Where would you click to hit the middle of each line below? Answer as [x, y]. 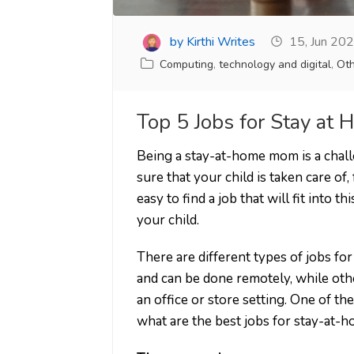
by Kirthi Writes [211, 42]
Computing [186, 65]
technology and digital [275, 65]
